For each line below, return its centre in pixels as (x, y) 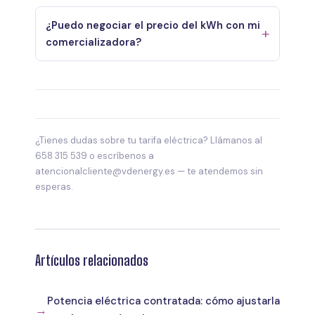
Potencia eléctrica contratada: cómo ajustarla (163, 301)
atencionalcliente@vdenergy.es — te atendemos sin (149, 171)
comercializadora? (94, 42)
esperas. (54, 186)
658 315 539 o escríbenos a (95, 155)
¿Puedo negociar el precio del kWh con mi (153, 25)
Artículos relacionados (92, 260)
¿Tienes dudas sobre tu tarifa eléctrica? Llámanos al (149, 140)
